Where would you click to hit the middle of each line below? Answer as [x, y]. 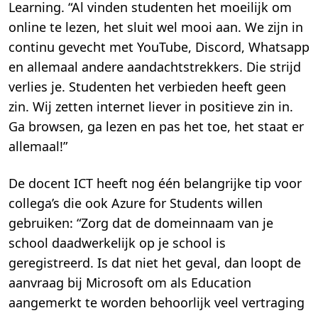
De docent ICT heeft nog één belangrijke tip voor [155, 183]
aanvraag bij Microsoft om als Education [130, 283]
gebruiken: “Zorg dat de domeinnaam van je [141, 223]
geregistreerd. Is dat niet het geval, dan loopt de [155, 263]
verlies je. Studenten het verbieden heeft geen [147, 87]
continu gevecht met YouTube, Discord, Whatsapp [159, 47]
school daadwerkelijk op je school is [117, 243]
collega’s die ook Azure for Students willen [136, 203]
